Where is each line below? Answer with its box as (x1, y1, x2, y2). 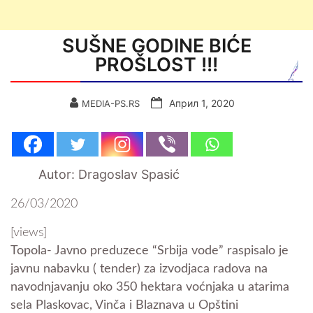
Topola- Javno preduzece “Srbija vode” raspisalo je (10, 245, 289, 257)
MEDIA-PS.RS (82, 98, 140, 109)
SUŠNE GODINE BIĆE (61, 34, 252, 57)
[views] (10, 226, 47, 239)
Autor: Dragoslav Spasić (38, 167, 180, 182)
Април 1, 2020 (169, 97, 235, 109)
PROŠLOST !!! (95, 53, 218, 76)
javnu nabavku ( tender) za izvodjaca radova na (10, 263, 268, 275)
